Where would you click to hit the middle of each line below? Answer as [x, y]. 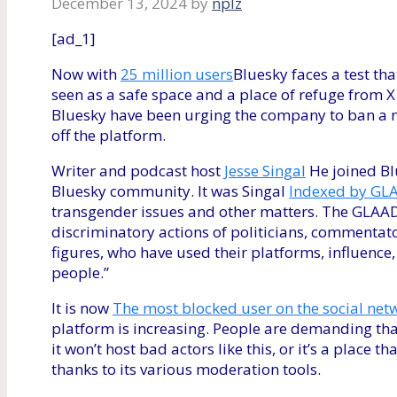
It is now [82, 308]
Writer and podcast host [138, 171]
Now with [86, 74]
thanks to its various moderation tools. [186, 370]
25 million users [177, 74]
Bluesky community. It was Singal [170, 191]
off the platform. [109, 136]
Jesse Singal [265, 171]
